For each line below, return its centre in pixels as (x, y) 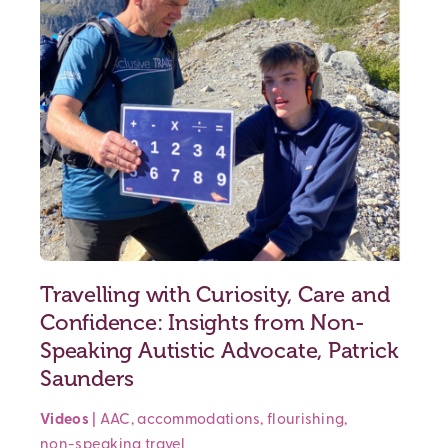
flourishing (306, 420)
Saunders (87, 378)
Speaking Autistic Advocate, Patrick (219, 350)
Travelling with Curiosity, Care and (215, 294)
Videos (64, 420)
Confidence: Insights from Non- (202, 322)
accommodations (199, 420)
